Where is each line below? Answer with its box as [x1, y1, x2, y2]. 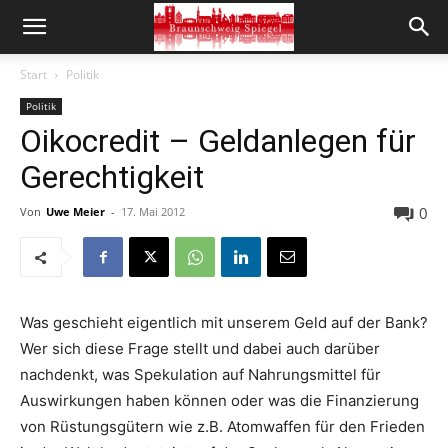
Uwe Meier [46, 204, 105, 219]
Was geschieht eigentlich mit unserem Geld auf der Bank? [20, 313, 428, 332]
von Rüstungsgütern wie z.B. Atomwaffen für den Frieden [20, 417, 425, 436]
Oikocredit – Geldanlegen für [20, 122, 416, 160]
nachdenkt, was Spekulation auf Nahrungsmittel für [20, 365, 381, 384]
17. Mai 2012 [121, 204, 185, 219]
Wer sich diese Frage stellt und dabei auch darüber [20, 339, 380, 358]
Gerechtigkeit [20, 158, 204, 196]
